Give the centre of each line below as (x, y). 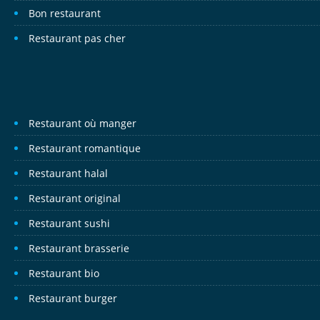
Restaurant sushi (69, 223)
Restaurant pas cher (77, 38)
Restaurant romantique (85, 148)
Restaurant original (75, 198)
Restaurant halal (68, 173)
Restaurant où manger (82, 123)
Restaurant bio (64, 273)
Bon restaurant (65, 13)
